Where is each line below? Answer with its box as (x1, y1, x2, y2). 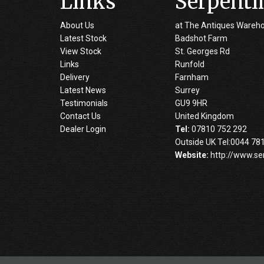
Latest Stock (60, 33, 107, 43)
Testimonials (60, 98, 108, 108)
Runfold (175, 59, 204, 69)
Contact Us (60, 111, 101, 121)
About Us (60, 20, 94, 30)
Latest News (60, 85, 106, 95)
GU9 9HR (175, 98, 207, 108)
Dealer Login (60, 124, 106, 134)
